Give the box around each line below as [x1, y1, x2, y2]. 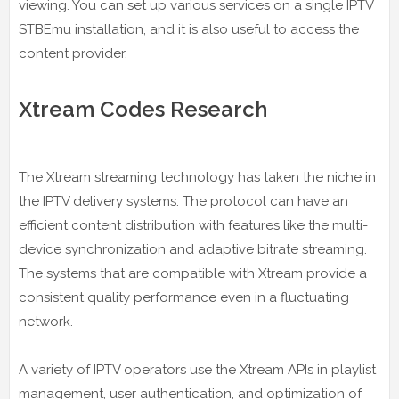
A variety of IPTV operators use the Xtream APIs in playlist [19, 361, 376, 378]
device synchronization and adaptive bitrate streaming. [19, 240, 367, 257]
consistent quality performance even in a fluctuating [19, 289, 349, 305]
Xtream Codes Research [19, 95, 267, 122]
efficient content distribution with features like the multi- [19, 216, 368, 233]
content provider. [19, 45, 127, 61]
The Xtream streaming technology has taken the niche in [19, 168, 376, 185]
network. [19, 313, 73, 330]
